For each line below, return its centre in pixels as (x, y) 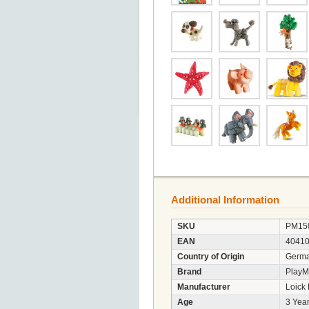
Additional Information (225, 200)
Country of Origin (211, 257)
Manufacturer (204, 287)
